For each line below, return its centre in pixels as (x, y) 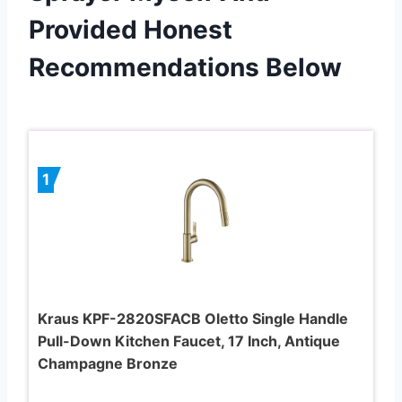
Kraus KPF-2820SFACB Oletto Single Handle (193, 318)
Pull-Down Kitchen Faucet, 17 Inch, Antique (189, 341)
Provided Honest (131, 29)
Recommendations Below (185, 67)
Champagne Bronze (108, 363)
